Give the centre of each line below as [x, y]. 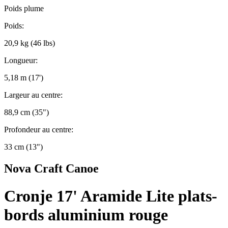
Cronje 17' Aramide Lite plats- [111, 196]
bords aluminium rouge [86, 215]
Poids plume [24, 9]
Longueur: [21, 61]
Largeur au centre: [33, 95]
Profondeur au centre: [39, 130]
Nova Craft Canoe [51, 169]
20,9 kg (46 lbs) [30, 43]
